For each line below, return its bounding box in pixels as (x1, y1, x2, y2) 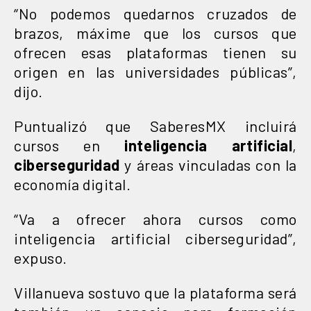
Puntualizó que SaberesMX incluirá (14, 116, 297, 135)
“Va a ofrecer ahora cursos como (14, 209, 297, 228)
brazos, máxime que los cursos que (14, 23, 297, 42)
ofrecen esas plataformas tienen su (14, 42, 297, 61)
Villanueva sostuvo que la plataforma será (14, 283, 297, 301)
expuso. (14, 248, 67, 267)
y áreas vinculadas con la (119, 155, 297, 174)
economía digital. (14, 174, 131, 193)
